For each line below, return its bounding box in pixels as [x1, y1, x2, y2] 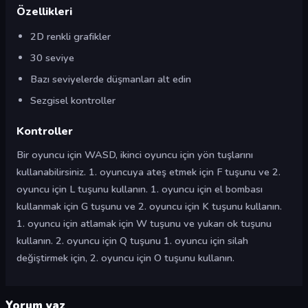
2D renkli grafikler [30, 30, 111, 43]
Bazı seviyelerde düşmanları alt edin [30, 72, 191, 86]
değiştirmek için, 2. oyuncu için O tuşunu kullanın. [16, 251, 234, 265]
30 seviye [30, 51, 74, 65]
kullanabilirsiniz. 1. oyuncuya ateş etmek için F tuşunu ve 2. [16, 165, 280, 179]
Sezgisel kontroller [30, 93, 115, 107]
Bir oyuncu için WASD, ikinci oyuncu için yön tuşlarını [16, 148, 253, 162]
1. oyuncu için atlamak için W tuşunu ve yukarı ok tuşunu [16, 217, 272, 230]
